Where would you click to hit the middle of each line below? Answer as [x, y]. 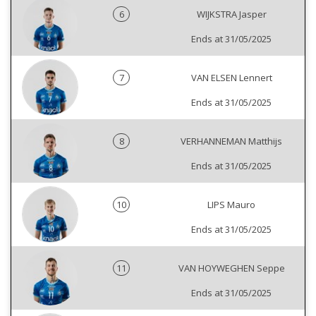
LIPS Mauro [231, 205]
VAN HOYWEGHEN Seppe [231, 268]
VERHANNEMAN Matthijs [231, 141]
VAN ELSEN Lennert [231, 78]
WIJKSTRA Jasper [231, 14]
